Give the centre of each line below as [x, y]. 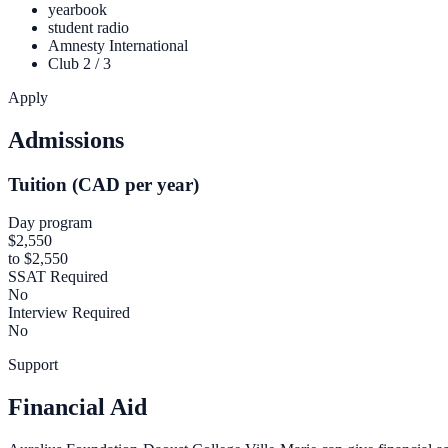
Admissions [66, 139]
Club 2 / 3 [79, 63]
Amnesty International [118, 45]
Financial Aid [77, 407]
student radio [88, 27]
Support [33, 365]
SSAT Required [58, 277]
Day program [50, 223]
